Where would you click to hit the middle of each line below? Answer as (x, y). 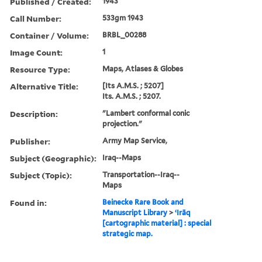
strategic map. (128, 233)
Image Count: (36, 52)
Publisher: (30, 141)
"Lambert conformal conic (146, 113)
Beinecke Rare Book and (143, 202)
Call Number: (36, 18)
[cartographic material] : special (157, 223)
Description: (34, 113)
